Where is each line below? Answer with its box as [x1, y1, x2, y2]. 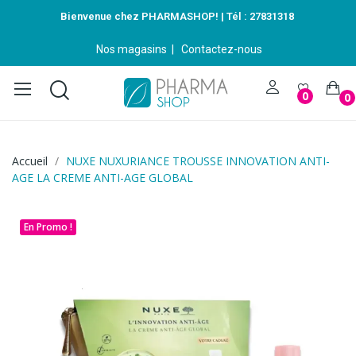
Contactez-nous [181, 43, 262, 56]
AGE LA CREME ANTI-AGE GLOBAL [12, 169, 193, 185]
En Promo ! [24, 219, 72, 234]
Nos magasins [96, 43, 167, 56]
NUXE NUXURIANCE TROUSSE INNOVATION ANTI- [66, 153, 330, 168]
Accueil [12, 153, 48, 168]
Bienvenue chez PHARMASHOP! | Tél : [60, 10, 250, 22]
